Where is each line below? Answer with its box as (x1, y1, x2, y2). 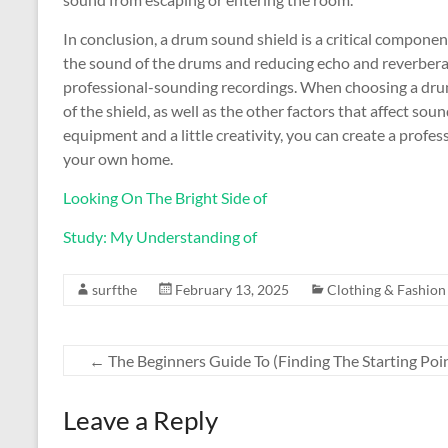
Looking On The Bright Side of (63, 188, 267, 207)
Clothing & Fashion (327, 281, 446, 298)
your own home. (63, 149, 173, 168)
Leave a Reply (63, 404, 218, 436)
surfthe (92, 281, 137, 298)
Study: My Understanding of (63, 227, 257, 246)
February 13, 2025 (175, 281, 289, 298)
